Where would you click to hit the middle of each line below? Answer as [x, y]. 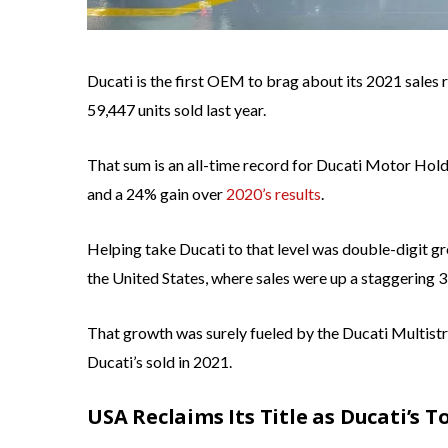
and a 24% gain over [156, 194]
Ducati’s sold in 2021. [159, 362]
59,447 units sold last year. [176, 110]
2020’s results [273, 194]
